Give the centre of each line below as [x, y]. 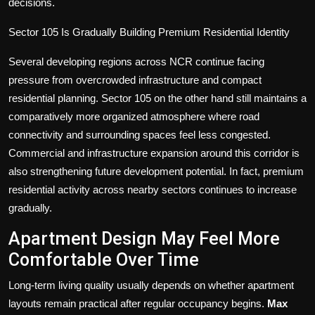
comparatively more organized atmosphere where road [134, 116]
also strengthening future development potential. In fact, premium [156, 171]
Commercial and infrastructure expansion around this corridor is [154, 153]
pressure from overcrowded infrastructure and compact [135, 79]
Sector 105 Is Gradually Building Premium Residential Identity [149, 32]
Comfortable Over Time [104, 259]
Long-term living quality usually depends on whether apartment [151, 285]
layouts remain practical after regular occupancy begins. [138, 303]
